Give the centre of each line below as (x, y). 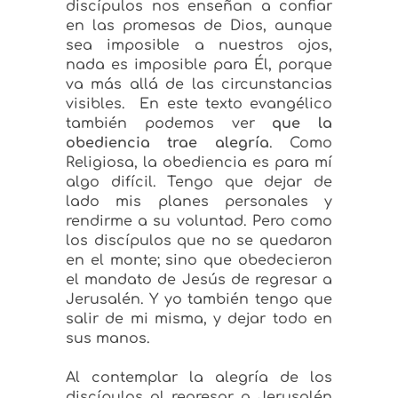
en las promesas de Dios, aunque (199, 26)
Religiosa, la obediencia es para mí (199, 163)
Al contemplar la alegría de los (199, 378)
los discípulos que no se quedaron (199, 241)
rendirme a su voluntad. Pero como (199, 222)
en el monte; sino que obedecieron (199, 261)
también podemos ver (169, 124)
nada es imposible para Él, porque (199, 65)
